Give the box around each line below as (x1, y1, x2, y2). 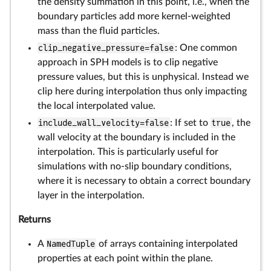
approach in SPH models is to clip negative (38, 57, 218, 67)
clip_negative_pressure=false (38, 43, 174, 53)
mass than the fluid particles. (38, 26, 160, 36)
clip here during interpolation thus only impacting (38, 87, 247, 96)
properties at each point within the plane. (38, 253, 213, 263)
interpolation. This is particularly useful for (38, 147, 218, 157)
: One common (174, 43, 237, 53)
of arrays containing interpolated (96, 239, 238, 249)
